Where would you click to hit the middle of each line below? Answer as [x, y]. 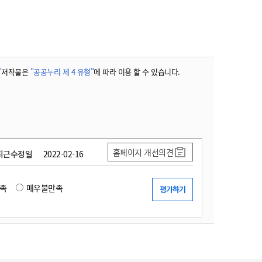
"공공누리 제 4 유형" [62, 72]
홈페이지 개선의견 [143, 152]
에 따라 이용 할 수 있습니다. [137, 72]
